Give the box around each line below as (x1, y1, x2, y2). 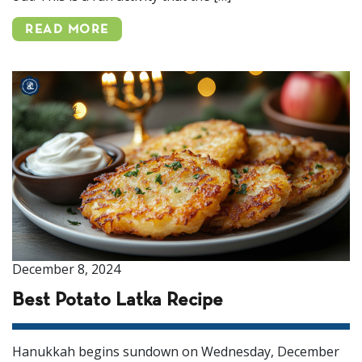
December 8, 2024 (12, 260, 120, 279)
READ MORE (25, 24, 109, 36)
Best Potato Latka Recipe (12, 292, 223, 310)
